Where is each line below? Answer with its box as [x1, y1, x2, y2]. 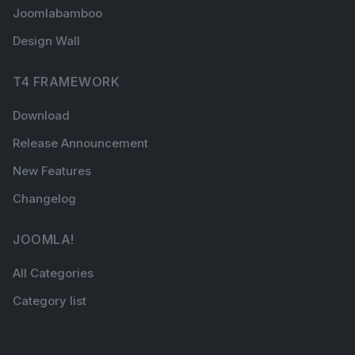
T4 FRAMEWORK [13, 73, 120, 90]
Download [13, 108, 70, 124]
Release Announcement [13, 136, 148, 151]
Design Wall [13, 32, 80, 48]
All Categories [13, 265, 94, 281]
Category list [13, 293, 86, 309]
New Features [13, 162, 91, 178]
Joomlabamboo [13, 5, 102, 21]
